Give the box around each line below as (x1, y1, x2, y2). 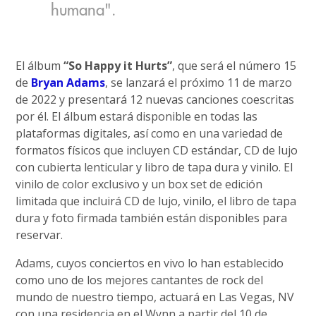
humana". (51, 2, 116, 18)
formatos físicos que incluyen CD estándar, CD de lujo (16, 142, 298, 158)
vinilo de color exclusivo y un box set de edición (16, 176, 263, 192)
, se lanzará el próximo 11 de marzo (105, 75, 293, 90)
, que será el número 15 (172, 58, 297, 73)
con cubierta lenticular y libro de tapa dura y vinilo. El (16, 159, 293, 175)
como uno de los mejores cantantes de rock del (16, 272, 264, 288)
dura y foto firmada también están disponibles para (16, 210, 288, 226)
